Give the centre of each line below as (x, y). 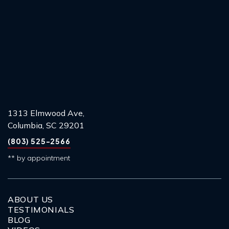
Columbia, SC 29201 (46, 125)
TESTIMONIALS (41, 209)
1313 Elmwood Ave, (46, 113)
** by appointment (39, 158)
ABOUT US (31, 199)
